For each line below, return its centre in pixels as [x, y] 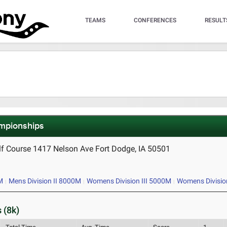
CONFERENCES [155, 20]
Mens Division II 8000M [45, 181]
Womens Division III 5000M [129, 181]
